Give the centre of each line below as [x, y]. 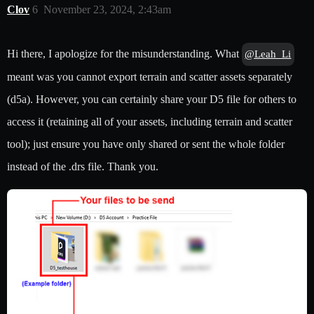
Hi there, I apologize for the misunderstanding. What [124, 54]
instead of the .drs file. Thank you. [83, 167]
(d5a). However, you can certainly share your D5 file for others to [152, 100]
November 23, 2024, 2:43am [107, 10]
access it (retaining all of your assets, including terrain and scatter [150, 122]
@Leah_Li [268, 54]
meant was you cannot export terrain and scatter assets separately [150, 77]
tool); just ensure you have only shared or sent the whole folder [146, 144]
